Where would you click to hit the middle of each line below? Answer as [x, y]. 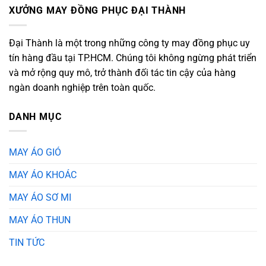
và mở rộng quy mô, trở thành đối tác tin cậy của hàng [122, 72]
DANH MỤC [35, 116]
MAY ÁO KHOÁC [43, 175]
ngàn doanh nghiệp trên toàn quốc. [82, 87]
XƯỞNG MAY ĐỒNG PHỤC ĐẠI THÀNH [98, 11]
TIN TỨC [27, 243]
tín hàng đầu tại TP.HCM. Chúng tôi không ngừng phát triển [133, 58]
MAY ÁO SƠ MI [40, 198]
